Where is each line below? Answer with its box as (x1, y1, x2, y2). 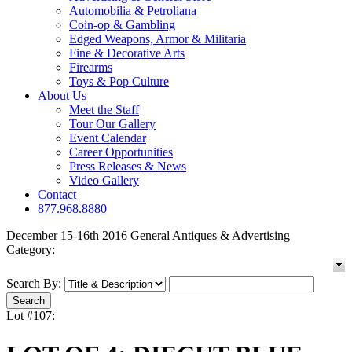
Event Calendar (69, 131, 146, 145)
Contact (38, 188, 76, 202)
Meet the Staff (69, 103, 139, 117)
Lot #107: (6, 309, 55, 323)
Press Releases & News (69, 159, 186, 174)
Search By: (6, 277, 61, 291)
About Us (38, 89, 86, 103)
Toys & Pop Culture (69, 75, 169, 89)
